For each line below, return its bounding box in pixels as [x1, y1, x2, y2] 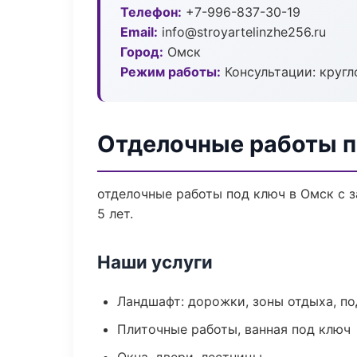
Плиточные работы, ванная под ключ [117, 321, 351, 337]
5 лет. [97, 206, 133, 222]
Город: [120, 44, 163, 60]
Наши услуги [97, 251, 213, 273]
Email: [120, 24, 158, 40]
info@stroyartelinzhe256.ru [158, 24, 326, 40]
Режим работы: [120, 64, 221, 80]
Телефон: [120, 4, 182, 20]
